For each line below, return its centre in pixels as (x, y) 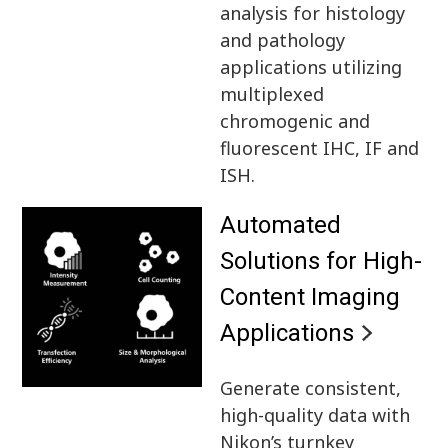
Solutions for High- (321, 260)
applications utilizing (311, 66)
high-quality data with (315, 414)
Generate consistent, (311, 387)
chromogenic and (295, 120)
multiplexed (272, 93)
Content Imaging (310, 296)
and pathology (283, 39)
